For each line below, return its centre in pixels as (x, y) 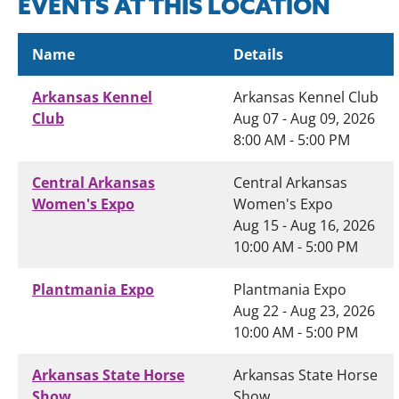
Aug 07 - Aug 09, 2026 (304, 118)
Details (258, 54)
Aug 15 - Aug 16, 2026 (304, 225)
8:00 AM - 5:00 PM (292, 140)
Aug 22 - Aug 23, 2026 (304, 311)
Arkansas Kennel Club (306, 97)
